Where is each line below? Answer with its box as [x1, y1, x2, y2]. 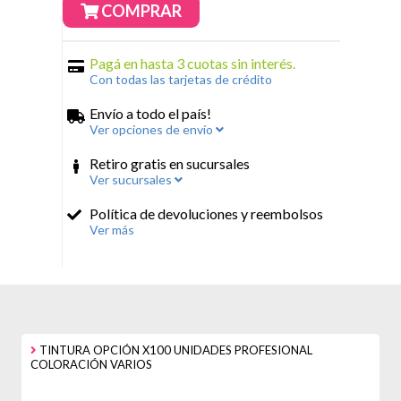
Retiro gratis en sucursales [90, 155, 250, 172]
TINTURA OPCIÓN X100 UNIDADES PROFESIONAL [37, 343, 312, 357]
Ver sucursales [90, 172, 175, 187]
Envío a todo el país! [90, 105, 211, 122]
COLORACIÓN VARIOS [30, 357, 152, 371]
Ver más [90, 222, 134, 237]
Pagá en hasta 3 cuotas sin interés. [90, 55, 295, 72]
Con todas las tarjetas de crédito [90, 72, 272, 87]
